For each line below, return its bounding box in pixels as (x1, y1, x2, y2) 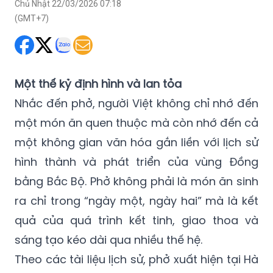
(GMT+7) (15, 13, 49, 23)
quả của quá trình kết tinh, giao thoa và (15, 212, 258, 228)
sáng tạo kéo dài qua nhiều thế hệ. (15, 232, 202, 247)
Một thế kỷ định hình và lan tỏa (15, 76, 182, 91)
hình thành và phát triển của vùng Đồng (15, 154, 258, 169)
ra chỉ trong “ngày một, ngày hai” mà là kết (15, 193, 258, 208)
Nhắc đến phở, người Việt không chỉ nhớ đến (15, 95, 258, 111)
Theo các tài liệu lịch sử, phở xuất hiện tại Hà (15, 251, 258, 267)
